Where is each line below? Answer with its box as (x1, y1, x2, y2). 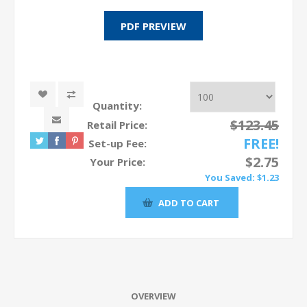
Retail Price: (87, 118, 147, 132)
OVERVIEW (131, 290, 176, 302)
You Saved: (205, 171, 255, 184)
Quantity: (92, 99, 142, 112)
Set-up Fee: (88, 136, 147, 150)
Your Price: (89, 155, 145, 169)
